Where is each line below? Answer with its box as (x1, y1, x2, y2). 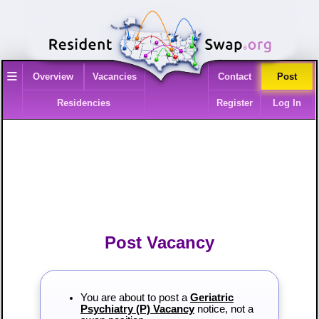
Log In (273, 98, 302, 109)
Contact (217, 71, 251, 83)
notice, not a (194, 303, 253, 315)
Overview (32, 71, 73, 83)
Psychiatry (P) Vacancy (80, 303, 194, 315)
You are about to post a (80, 292, 190, 304)
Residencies (57, 98, 111, 109)
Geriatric (189, 292, 234, 304)
